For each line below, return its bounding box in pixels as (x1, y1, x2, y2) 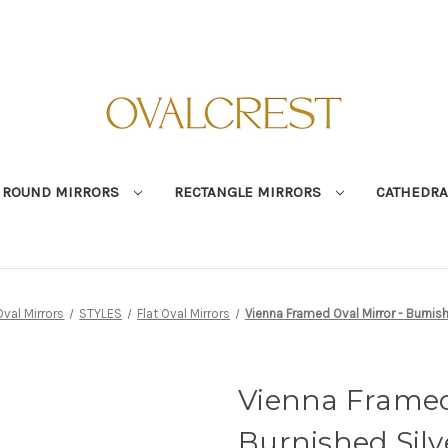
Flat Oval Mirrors (137, 305, 231, 321)
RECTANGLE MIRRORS (173, 182, 325, 201)
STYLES (79, 305, 123, 321)
